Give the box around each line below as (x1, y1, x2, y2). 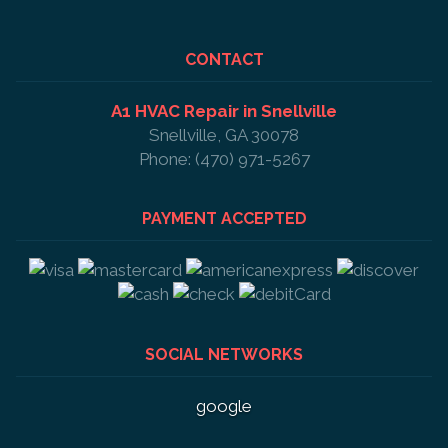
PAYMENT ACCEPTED (141, 209, 307, 229)
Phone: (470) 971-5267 (138, 148, 310, 169)
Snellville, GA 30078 (149, 124, 299, 145)
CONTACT (184, 49, 264, 69)
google (196, 396, 252, 417)
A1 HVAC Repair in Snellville (111, 100, 337, 121)
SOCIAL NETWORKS (145, 345, 303, 365)
